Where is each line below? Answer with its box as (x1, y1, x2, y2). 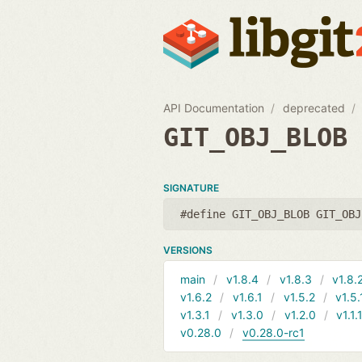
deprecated (283, 100, 346, 115)
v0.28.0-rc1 (242, 325, 305, 339)
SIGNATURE (163, 181, 219, 194)
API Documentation (163, 100, 264, 115)
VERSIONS (163, 243, 213, 256)
